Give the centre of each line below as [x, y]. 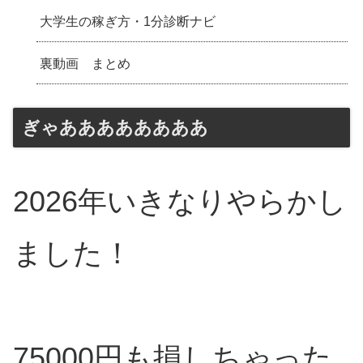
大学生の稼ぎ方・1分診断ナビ [128, 21]
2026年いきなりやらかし [180, 202]
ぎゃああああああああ [115, 127]
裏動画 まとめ [85, 63]
